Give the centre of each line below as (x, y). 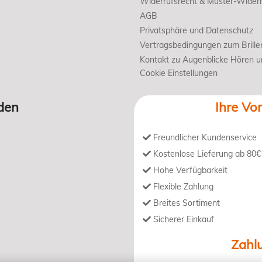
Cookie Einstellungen (179, 73)
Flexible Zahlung (182, 187)
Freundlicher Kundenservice (204, 138)
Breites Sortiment (185, 203)
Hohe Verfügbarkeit (189, 170)
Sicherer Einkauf (182, 220)
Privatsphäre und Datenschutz (196, 31)
